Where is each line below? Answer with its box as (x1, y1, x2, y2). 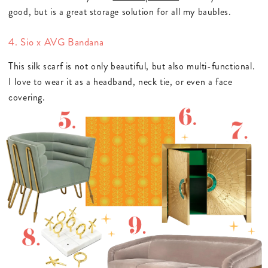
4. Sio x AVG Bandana (8, 34, 104, 49)
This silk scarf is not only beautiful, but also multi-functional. (8, 59, 255, 73)
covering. (8, 90, 45, 104)
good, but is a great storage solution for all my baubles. (8, 5, 232, 19)
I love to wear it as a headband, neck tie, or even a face (8, 74, 233, 89)
